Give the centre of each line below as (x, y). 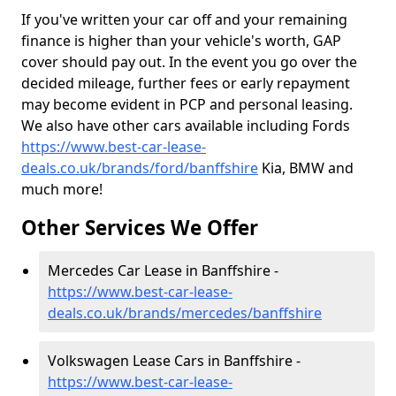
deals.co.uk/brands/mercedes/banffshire (185, 313)
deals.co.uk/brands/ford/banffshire (140, 168)
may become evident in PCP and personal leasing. (187, 104)
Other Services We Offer (140, 228)
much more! (62, 189)
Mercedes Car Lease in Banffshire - (163, 270)
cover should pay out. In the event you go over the (189, 62)
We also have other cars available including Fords (186, 126)
